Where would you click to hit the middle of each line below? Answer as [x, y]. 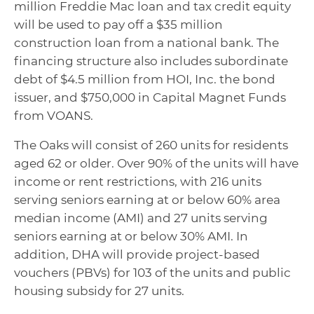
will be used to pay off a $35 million [118, 25]
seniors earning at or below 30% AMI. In [131, 236]
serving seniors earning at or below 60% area [147, 200]
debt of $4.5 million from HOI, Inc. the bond [145, 79]
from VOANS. [54, 116]
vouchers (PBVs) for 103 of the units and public [152, 273]
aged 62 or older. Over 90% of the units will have [156, 163]
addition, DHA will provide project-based [137, 254]
